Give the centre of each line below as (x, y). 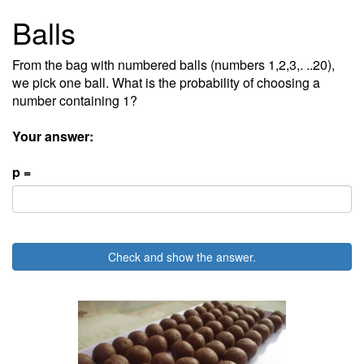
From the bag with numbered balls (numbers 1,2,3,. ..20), (173, 65)
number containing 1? (75, 100)
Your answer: (53, 136)
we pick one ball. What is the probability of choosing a (166, 82)
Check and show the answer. (182, 257)
